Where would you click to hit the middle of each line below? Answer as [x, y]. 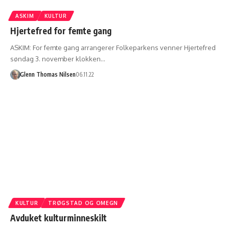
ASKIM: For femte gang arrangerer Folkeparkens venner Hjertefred [113, 47]
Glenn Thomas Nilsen [48, 74]
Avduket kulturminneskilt [59, 217]
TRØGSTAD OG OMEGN [83, 203]
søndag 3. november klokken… [58, 59]
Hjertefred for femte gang [61, 30]
